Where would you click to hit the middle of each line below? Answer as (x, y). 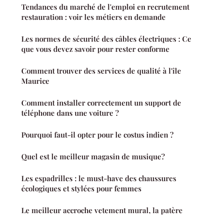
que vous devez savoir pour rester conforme (95, 49)
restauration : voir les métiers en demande (93, 17)
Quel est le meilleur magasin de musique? (93, 157)
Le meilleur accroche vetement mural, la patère (102, 210)
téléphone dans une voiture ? (70, 113)
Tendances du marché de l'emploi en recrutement (105, 7)
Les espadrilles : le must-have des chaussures (99, 178)
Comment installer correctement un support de (101, 103)
